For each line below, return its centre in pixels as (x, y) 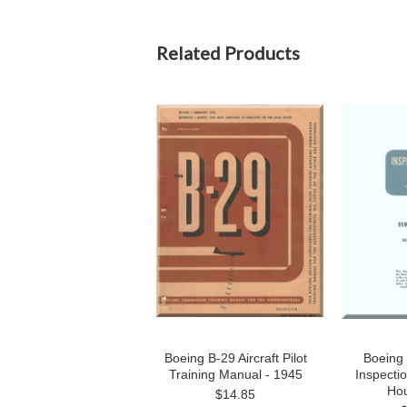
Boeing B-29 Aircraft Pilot (235, 358)
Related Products (228, 53)
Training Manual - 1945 (235, 374)
